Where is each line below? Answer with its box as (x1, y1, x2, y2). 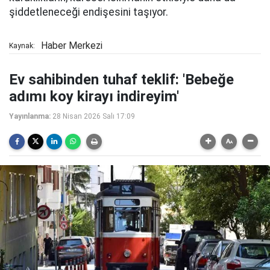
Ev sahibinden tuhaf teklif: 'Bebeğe (9, 71, 234, 88)
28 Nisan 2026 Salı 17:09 (52, 111, 135, 121)
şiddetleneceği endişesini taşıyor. (9, 5, 168, 18)
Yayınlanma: (9, 111, 51, 121)
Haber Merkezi (41, 39, 102, 51)
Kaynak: (9, 41, 35, 50)
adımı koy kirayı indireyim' (9, 87, 179, 105)
